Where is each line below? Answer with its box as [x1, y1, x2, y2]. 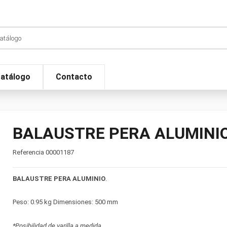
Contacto [56, 72, 92, 82]
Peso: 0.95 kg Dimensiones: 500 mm [12, 198, 118, 206]
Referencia [12, 148, 44, 157]
